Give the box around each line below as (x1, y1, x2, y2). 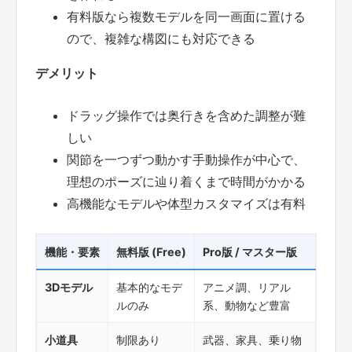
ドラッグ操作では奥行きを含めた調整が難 (67, 107, 306, 123)
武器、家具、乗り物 (203, 332, 302, 346)
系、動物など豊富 (203, 298, 291, 312)
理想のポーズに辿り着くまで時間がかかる (67, 173, 306, 189)
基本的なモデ (116, 280, 182, 294)
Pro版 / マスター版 (203, 244, 297, 258)
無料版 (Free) (116, 244, 186, 258)
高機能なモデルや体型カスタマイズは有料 (67, 195, 306, 211)
